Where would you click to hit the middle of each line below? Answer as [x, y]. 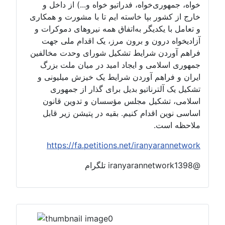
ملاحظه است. [196, 125]
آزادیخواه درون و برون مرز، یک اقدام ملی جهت [140, 41]
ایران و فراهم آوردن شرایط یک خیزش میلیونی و [138, 77]
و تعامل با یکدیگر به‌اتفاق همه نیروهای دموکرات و [137, 29]
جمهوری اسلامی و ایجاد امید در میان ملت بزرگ [139, 65]
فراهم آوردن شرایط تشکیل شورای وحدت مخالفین [134, 53]
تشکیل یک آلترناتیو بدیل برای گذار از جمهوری [144, 89]
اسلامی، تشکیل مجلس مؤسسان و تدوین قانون [141, 101]
